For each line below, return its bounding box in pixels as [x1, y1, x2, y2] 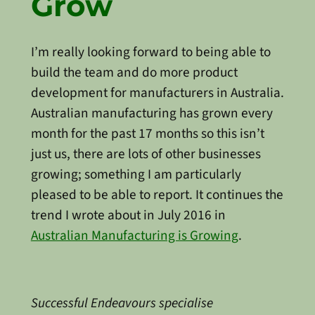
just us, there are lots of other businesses [30, 143, 261, 164]
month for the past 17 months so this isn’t [30, 123, 264, 143]
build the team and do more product [30, 62, 238, 82]
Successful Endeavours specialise [30, 292, 213, 313]
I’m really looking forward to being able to [30, 41, 271, 62]
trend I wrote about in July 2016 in [30, 205, 226, 225]
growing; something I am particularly [30, 164, 241, 184]
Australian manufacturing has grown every [30, 103, 273, 123]
